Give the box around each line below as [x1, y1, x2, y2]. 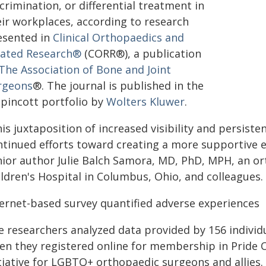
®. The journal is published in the [33, 78, 204, 93]
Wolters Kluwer [106, 94, 185, 109]
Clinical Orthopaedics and [53, 30, 184, 45]
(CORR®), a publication [81, 46, 201, 61]
